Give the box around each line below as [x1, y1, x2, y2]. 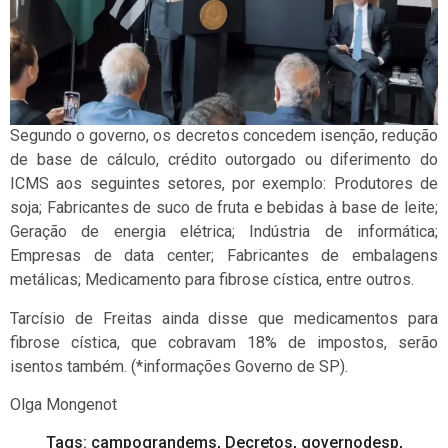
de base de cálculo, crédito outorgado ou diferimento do [10, 150, 438, 170]
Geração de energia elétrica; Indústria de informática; [10, 222, 438, 242]
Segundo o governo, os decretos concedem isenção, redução [10, 126, 438, 146]
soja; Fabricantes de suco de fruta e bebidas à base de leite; [10, 198, 438, 218]
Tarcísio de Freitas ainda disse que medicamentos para [10, 308, 438, 328]
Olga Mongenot [10, 395, 117, 414]
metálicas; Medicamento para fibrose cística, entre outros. [10, 270, 414, 290]
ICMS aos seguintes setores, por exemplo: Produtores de [10, 174, 438, 194]
